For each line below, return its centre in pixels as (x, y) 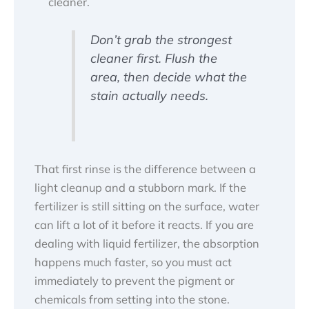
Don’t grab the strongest (161, 39)
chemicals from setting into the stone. (132, 300)
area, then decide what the (168, 77)
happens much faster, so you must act (133, 262)
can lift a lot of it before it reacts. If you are (144, 225)
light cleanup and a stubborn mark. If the (140, 188)
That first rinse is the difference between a (145, 169)
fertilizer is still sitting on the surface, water (147, 207)
